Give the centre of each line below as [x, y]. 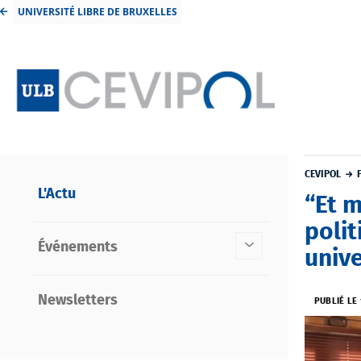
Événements [77, 247]
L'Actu [56, 194]
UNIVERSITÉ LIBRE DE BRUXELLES [97, 12]
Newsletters [77, 300]
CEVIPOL [323, 174]
